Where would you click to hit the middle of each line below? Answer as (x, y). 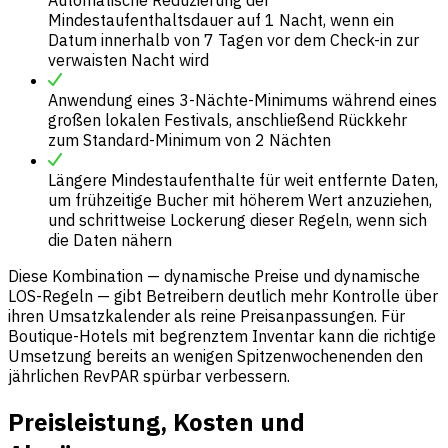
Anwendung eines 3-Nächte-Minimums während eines (242, 99)
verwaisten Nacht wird (128, 59)
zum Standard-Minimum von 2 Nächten (189, 139)
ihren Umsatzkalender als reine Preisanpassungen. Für (206, 315)
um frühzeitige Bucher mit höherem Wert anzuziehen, (240, 199)
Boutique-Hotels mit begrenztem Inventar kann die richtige (222, 335)
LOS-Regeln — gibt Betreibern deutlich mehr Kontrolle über (223, 295)
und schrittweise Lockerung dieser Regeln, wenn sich (237, 219)
